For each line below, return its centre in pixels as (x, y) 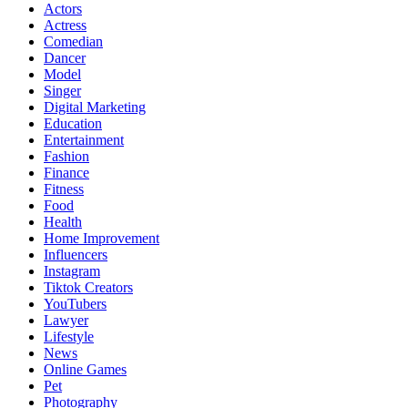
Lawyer (66, 320)
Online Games (85, 369)
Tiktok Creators (88, 287)
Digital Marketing (95, 107)
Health (63, 221)
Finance (66, 172)
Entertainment (84, 139)
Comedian (73, 41)
